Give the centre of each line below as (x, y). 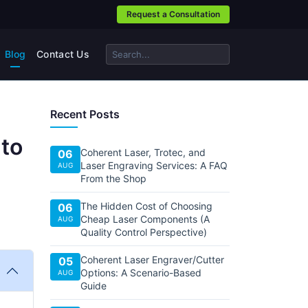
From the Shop (113, 178)
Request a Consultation (173, 14)
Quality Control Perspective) (144, 232)
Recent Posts (85, 114)
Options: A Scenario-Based (141, 273)
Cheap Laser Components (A (145, 219)
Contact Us (63, 54)
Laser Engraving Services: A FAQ (154, 165)
